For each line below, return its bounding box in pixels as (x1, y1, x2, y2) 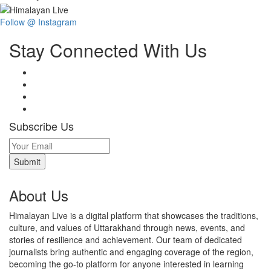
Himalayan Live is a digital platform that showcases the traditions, (9, 209, 258, 221)
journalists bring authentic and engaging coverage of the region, (9, 245, 253, 258)
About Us (9, 184, 68, 206)
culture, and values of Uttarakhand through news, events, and (9, 221, 245, 233)
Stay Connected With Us (9, 36, 207, 63)
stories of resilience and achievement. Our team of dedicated (9, 233, 242, 246)
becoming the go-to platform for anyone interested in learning (9, 257, 244, 270)
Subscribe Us (9, 117, 74, 134)
